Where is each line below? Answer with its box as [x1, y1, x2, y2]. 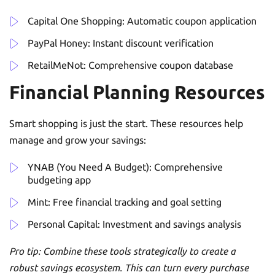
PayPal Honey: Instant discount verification [28, 37, 214, 48]
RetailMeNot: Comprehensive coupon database [28, 59, 233, 71]
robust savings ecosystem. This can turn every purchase [9, 261, 249, 273]
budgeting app [28, 174, 91, 185]
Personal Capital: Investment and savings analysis [28, 218, 241, 230]
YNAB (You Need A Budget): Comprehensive [28, 161, 223, 172]
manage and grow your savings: [9, 134, 146, 145]
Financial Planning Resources [9, 81, 265, 103]
